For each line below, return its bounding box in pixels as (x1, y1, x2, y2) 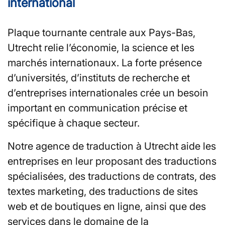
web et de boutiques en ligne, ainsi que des (8, 200, 206, 212)
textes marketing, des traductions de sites (8, 185, 198, 197)
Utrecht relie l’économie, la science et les (8, 41, 194, 54)
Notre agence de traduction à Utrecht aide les (8, 140, 216, 152)
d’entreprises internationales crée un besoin (8, 86, 208, 99)
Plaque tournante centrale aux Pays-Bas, (8, 26, 195, 39)
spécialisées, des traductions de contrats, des (8, 170, 216, 182)
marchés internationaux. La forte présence (8, 56, 202, 69)
